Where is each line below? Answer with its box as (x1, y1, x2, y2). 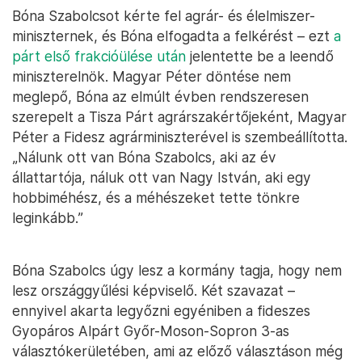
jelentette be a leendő (186, 48, 334, 65)
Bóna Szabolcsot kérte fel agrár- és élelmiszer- (12, 7, 315, 25)
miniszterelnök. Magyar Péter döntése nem (12, 68, 291, 86)
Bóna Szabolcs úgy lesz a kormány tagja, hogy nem (12, 262, 342, 280)
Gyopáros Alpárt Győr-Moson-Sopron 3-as (12, 322, 289, 340)
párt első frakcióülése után (12, 48, 186, 65)
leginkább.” (12, 209, 83, 227)
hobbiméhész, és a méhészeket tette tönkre (12, 189, 300, 207)
